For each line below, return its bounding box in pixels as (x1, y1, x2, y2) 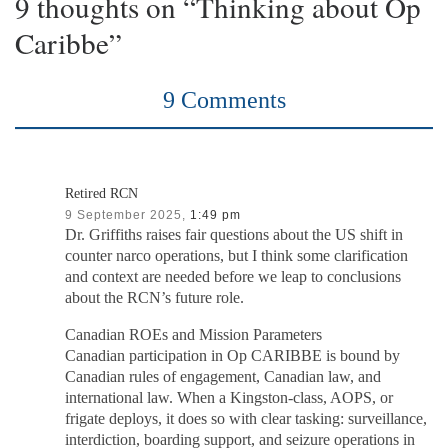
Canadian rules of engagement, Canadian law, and (65, 367, 382, 386)
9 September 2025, (65, 207, 187, 221)
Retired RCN (65, 184, 139, 201)
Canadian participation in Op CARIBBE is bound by (65, 346, 401, 365)
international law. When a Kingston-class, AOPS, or (65, 388, 394, 407)
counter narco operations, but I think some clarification (65, 246, 409, 265)
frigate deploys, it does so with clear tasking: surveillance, (65, 409, 428, 428)
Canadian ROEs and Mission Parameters (65, 325, 323, 344)
